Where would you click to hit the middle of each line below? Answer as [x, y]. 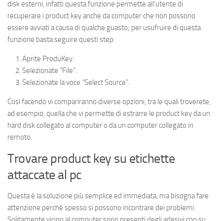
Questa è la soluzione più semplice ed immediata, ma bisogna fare [108, 196]
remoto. [20, 137]
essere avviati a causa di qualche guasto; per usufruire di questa [104, 28]
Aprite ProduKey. [48, 59]
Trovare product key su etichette [91, 159]
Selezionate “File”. [50, 71]
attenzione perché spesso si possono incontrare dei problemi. [101, 208]
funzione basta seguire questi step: [61, 40]
